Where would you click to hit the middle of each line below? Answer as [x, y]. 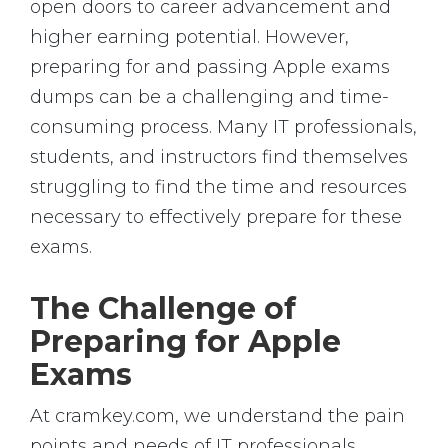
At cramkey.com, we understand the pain [217, 416]
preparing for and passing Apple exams [210, 67]
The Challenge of [163, 308]
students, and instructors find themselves [219, 157]
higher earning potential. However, [189, 37]
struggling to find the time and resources [218, 187]
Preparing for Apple [185, 341]
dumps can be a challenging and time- [209, 97]
